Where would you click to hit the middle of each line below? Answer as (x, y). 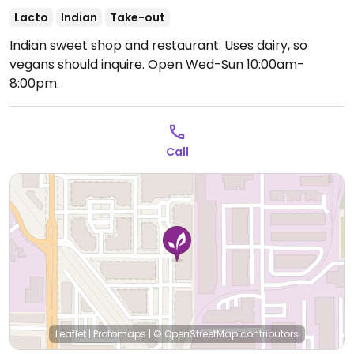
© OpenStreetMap (196, 334)
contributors (268, 334)
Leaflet (71, 334)
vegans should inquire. (79, 64)
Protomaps (120, 334)
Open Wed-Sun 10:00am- (226, 64)
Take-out (137, 17)
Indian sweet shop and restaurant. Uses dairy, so (158, 45)
